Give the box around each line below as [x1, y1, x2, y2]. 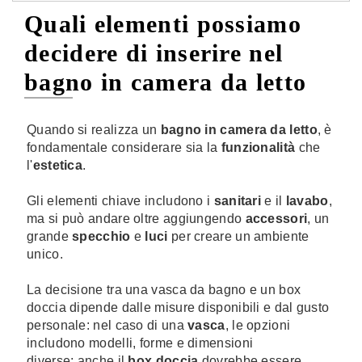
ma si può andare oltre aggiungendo [27, 212, 246, 225]
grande [27, 229, 73, 243]
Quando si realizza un [27, 123, 161, 137]
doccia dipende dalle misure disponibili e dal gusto [27, 301, 330, 314]
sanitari [213, 194, 262, 208]
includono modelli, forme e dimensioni [27, 336, 254, 350]
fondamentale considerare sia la [27, 141, 221, 154]
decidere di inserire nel [24, 40, 284, 66]
